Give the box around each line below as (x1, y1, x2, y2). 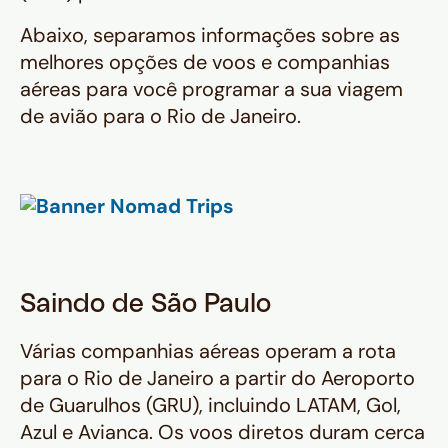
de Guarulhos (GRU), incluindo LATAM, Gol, (20, 392, 401, 419)
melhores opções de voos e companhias (20, 49, 390, 76)
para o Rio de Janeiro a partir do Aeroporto (20, 365, 415, 392)
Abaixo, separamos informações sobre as (20, 22, 400, 49)
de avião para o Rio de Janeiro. (20, 103, 301, 130)
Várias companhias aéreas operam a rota (20, 338, 396, 365)
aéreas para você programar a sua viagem (20, 76, 403, 103)
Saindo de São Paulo (20, 294, 271, 318)
